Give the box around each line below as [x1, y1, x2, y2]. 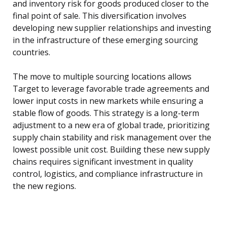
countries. [13, 47, 50, 58]
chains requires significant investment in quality [13, 156, 193, 168]
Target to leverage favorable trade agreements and [13, 83, 209, 95]
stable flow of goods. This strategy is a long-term [13, 107, 199, 119]
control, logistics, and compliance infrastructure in [13, 168, 203, 180]
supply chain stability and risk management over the [13, 132, 211, 143]
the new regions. [13, 180, 76, 192]
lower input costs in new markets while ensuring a [13, 95, 203, 107]
